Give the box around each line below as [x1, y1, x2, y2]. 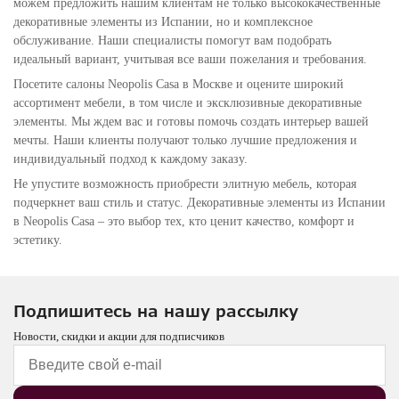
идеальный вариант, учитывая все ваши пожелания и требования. [13, 53, 367, 66]
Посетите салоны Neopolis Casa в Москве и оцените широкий [13, 77, 344, 91]
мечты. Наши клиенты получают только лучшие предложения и [13, 134, 357, 147]
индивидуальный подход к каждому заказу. [13, 152, 248, 166]
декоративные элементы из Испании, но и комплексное [13, 15, 313, 28]
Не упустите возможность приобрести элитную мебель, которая [13, 177, 356, 191]
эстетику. [13, 233, 62, 247]
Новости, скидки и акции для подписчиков [13, 330, 224, 343]
